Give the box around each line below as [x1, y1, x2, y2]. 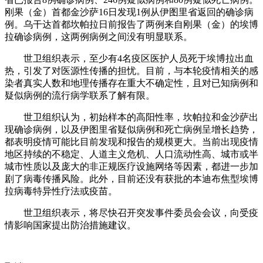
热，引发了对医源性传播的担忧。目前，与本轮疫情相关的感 [5, 66, 258, 76]
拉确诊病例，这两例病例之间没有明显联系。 [5, 32, 193, 42]
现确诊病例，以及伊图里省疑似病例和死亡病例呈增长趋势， [5, 124, 258, 135]
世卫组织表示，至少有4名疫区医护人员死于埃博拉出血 [5, 53, 254, 64]
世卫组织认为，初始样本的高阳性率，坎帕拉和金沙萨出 [5, 112, 258, 123]
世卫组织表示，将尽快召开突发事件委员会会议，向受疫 [5, 208, 258, 218]
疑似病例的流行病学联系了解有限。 [5, 90, 155, 101]
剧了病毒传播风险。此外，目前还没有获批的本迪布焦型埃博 [5, 174, 258, 184]
